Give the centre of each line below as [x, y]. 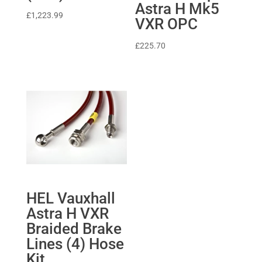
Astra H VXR [67, 214]
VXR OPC [167, 24]
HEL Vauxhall [70, 199]
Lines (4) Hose [75, 244]
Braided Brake [74, 229]
